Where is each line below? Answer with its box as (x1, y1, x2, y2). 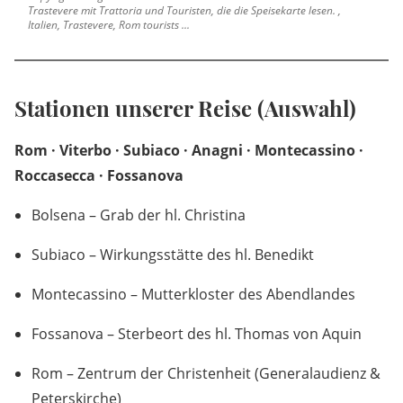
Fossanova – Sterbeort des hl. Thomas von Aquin (31, 323, 362, 344)
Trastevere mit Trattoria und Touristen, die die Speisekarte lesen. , (28, 2, 341, 18)
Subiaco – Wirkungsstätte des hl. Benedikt (31, 244, 314, 264)
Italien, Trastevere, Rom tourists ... (28, 16, 190, 32)
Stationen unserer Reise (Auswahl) (14, 93, 356, 122)
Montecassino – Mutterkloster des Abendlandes (31, 283, 355, 304)
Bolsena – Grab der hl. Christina (31, 204, 246, 225)
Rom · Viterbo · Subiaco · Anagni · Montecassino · (14, 139, 363, 160)
